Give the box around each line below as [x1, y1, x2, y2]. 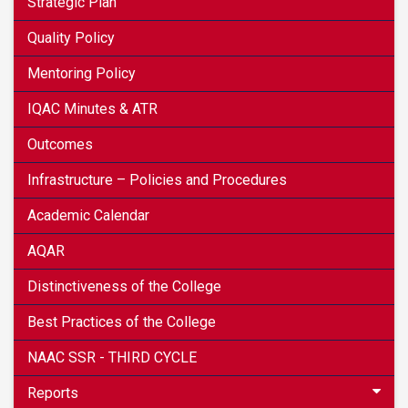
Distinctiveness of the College [27, 278, 221, 295]
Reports [27, 384, 78, 402]
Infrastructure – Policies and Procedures [27, 171, 287, 189]
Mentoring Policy [27, 65, 136, 82]
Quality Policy [27, 29, 115, 46]
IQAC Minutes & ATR [27, 100, 158, 117]
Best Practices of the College [27, 313, 216, 331]
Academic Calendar [27, 207, 149, 224]
